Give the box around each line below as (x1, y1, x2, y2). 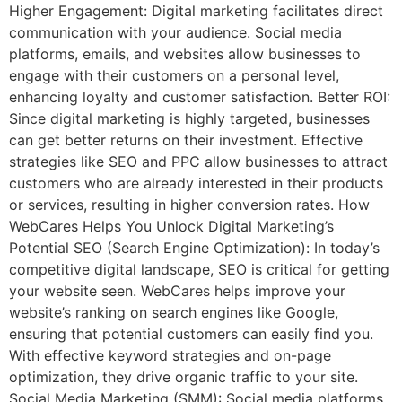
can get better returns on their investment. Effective (9, 131, 363, 150)
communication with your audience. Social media (9, 23, 342, 42)
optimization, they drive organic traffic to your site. (9, 368, 358, 387)
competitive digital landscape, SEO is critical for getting (9, 260, 389, 279)
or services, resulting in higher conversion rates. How (9, 196, 370, 214)
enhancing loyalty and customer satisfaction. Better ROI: (9, 88, 390, 107)
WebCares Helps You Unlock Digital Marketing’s (9, 217, 334, 236)
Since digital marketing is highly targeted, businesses (9, 109, 370, 128)
